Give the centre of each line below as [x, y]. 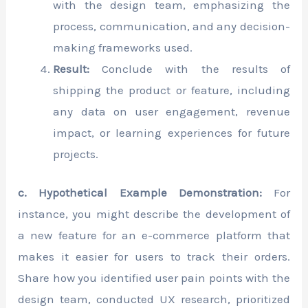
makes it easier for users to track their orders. [154, 257]
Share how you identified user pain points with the [154, 278]
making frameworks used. [123, 47]
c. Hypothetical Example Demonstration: [140, 193]
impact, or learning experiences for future [172, 132]
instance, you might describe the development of [154, 214]
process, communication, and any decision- [172, 26]
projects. [76, 154]
